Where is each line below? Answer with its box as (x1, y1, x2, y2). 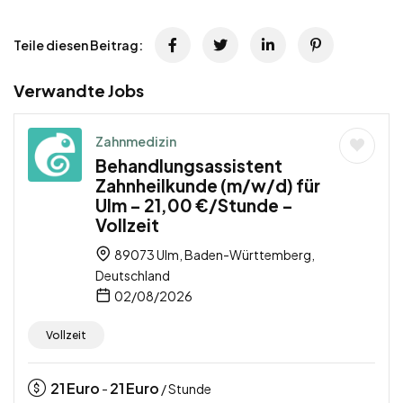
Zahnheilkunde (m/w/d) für (95, 175, 320, 197)
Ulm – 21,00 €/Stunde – (95, 194, 293, 217)
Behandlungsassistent (95, 155, 282, 177)
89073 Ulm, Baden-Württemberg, (112, 246, 315, 264)
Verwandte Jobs (13, 80, 144, 102)
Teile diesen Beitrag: (13, 37, 143, 54)
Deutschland (95, 267, 170, 284)
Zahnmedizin (95, 133, 176, 150)
